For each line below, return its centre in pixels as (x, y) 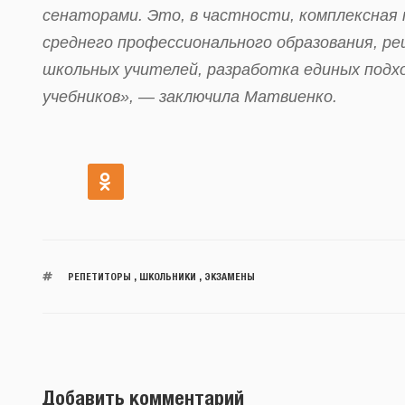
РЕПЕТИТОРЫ (99, 276)
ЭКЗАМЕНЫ (229, 276)
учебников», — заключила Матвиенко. (192, 97)
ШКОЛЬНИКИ (167, 276)
